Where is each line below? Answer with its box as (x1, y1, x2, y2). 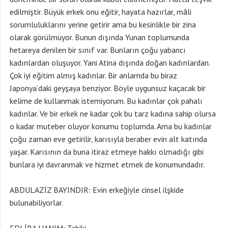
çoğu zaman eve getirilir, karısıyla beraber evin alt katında (10, 134, 207, 144)
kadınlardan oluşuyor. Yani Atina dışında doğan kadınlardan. (10, 58, 210, 68)
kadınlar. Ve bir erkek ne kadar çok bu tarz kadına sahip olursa (10, 108, 216, 119)
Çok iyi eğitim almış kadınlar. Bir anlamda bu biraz (10, 70, 177, 80)
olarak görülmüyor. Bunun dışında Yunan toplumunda (10, 32, 189, 42)
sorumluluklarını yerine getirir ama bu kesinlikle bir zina (10, 19, 196, 30)
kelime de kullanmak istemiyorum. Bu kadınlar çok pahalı (10, 96, 203, 106)
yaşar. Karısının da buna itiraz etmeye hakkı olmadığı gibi (10, 147, 204, 157)
